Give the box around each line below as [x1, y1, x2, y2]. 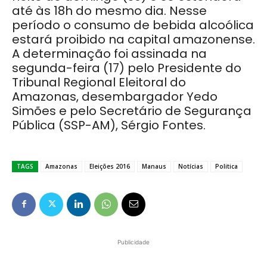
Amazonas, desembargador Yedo [12, 88, 218, 105]
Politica [215, 162, 238, 171]
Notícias [178, 162, 203, 171]
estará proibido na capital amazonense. [12, 31, 255, 48]
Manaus [142, 162, 166, 171]
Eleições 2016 [89, 162, 130, 171]
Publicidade [117, 238, 150, 246]
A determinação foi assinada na [12, 45, 207, 63]
